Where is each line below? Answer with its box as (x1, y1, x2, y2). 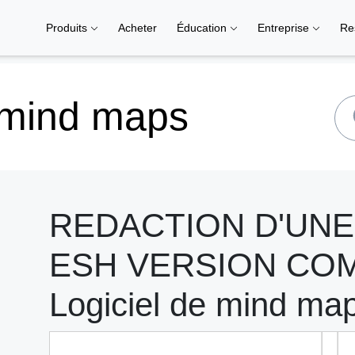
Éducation (177, 21, 230, 34)
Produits (46, 21, 90, 34)
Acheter (118, 21, 157, 34)
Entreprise (258, 21, 312, 34)
